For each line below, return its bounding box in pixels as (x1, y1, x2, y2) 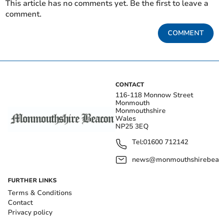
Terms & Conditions (8, 188, 72, 198)
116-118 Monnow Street (115, 90, 193, 100)
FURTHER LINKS (8, 176, 57, 185)
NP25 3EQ (115, 122, 149, 131)
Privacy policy (8, 208, 52, 218)
